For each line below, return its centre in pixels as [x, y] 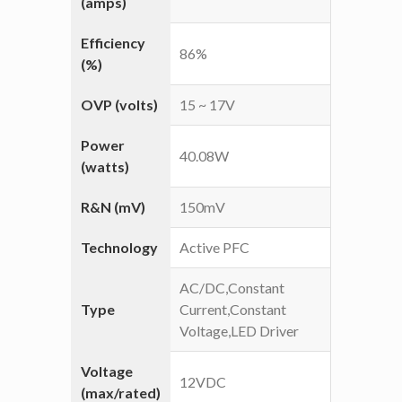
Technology [119, 248]
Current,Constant [233, 310]
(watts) [105, 167]
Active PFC [214, 248]
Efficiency [113, 43]
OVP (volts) [119, 105]
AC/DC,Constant [232, 288]
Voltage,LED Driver [239, 331]
